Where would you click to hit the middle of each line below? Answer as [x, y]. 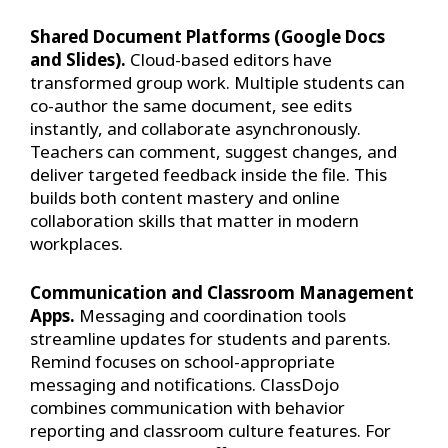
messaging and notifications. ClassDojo [184, 384]
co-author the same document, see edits [191, 106]
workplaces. [76, 244]
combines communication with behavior [187, 407]
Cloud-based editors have [229, 60]
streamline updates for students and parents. [210, 338]
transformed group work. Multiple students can [217, 83]
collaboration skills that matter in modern [194, 221]
